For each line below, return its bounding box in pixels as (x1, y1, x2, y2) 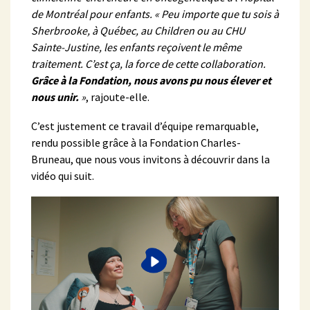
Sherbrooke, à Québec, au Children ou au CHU (31, 23, 245, 37)
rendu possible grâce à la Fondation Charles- (31, 135, 241, 149)
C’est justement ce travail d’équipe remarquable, (31, 118, 259, 133)
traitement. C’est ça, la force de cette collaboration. (31, 56, 266, 71)
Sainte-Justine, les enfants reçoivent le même (31, 39, 241, 54)
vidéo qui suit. (31, 168, 96, 183)
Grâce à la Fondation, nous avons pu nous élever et (31, 73, 271, 87)
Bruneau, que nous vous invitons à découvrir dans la (31, 152, 270, 166)
